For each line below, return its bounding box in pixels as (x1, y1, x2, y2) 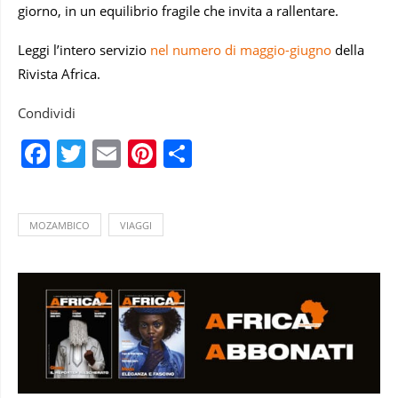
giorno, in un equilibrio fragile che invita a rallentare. (18, 2, 338, 20)
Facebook (50, 134, 177, 173)
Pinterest (156, 134, 275, 173)
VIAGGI (120, 219, 152, 233)
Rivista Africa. (18, 65, 100, 84)
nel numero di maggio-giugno (150, 41, 331, 60)
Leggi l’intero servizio (18, 41, 150, 60)
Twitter (85, 134, 178, 173)
